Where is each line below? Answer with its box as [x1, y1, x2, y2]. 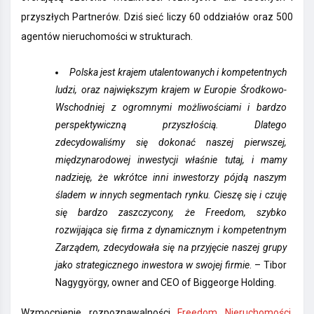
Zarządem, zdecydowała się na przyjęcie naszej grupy [55, 242, 287, 254]
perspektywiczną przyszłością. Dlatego [55, 119, 287, 131]
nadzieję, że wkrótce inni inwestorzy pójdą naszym [55, 172, 287, 184]
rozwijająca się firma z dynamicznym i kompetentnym [55, 224, 287, 236]
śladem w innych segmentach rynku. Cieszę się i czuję [55, 189, 287, 201]
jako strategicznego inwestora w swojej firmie [55, 259, 250, 271]
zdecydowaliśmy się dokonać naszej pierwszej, [55, 137, 287, 149]
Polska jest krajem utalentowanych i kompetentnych [69, 67, 287, 78]
